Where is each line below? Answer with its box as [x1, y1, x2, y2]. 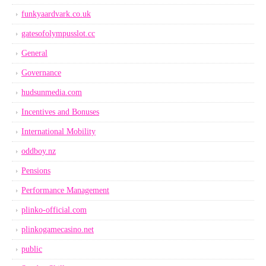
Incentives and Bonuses [21, 107, 99, 116]
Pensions [21, 166, 50, 175]
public [21, 245, 42, 254]
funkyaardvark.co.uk [21, 9, 91, 18]
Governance [21, 68, 61, 77]
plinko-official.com [21, 205, 87, 214]
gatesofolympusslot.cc [21, 29, 95, 38]
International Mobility [21, 127, 96, 136]
